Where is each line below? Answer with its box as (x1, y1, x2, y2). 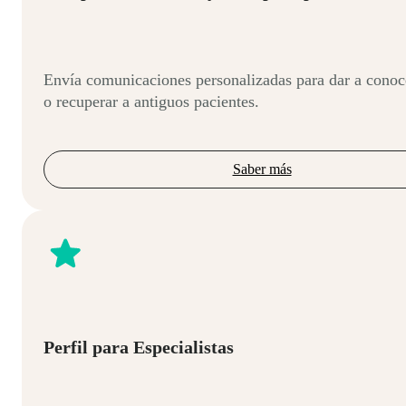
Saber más (232, 160, 292, 177)
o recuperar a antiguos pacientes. (43, 92, 259, 111)
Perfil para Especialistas (43, 337, 234, 358)
